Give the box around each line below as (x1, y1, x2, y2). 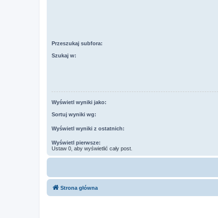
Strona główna (60, 184, 98, 191)
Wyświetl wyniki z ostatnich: (52, 125, 125, 131)
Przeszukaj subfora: (52, 40, 103, 47)
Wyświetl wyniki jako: (52, 99, 107, 106)
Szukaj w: (52, 52, 76, 58)
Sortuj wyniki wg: (52, 111, 96, 117)
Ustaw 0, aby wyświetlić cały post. (52, 145, 132, 151)
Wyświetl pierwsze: (52, 139, 101, 145)
